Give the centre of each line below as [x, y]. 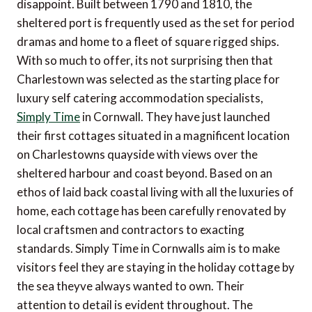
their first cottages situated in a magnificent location [153, 136]
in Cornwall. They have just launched [175, 117]
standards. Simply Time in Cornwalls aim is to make [148, 249]
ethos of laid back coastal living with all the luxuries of [155, 192]
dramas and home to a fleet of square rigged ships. [148, 42]
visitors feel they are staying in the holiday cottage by [156, 267]
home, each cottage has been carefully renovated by [151, 211]
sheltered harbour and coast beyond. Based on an [145, 173]
